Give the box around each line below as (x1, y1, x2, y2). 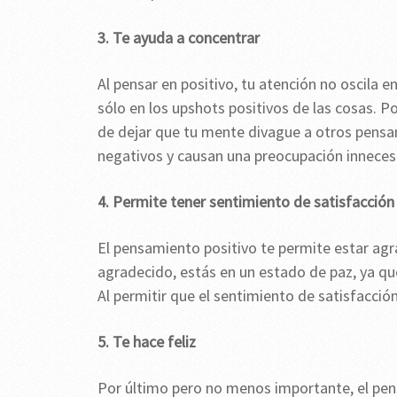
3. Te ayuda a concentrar (97, 27, 260, 49)
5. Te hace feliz (97, 331, 196, 353)
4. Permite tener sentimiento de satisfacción (97, 191, 394, 213)
